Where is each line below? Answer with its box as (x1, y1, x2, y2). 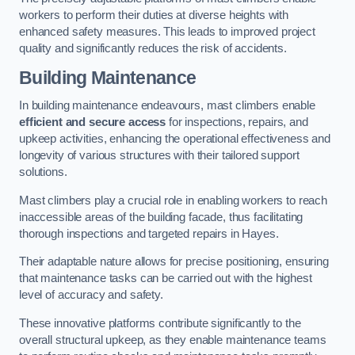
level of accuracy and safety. (19, 288, 163, 302)
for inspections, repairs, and (166, 116, 308, 129)
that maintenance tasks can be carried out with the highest (19, 272, 312, 285)
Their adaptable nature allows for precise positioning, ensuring (19, 255, 329, 269)
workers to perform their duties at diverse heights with (19, 9, 289, 21)
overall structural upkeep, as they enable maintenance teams (19, 333, 326, 346)
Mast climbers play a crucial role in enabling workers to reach (19, 193, 327, 207)
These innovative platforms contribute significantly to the (19, 316, 301, 330)
